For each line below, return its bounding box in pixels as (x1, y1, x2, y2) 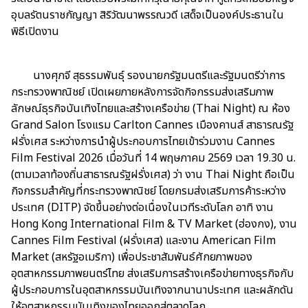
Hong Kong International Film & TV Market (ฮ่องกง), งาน (11, 216, 297, 233)
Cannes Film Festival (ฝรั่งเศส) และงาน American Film (11, 232, 276, 250)
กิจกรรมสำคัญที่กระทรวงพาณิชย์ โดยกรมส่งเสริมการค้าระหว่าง (11, 183, 286, 200)
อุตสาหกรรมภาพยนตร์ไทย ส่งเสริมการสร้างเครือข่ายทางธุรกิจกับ (11, 265, 294, 283)
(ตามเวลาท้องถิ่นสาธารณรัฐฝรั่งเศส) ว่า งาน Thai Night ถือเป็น (11, 166, 295, 184)
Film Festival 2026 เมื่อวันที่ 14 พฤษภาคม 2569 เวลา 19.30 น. (11, 150, 296, 167)
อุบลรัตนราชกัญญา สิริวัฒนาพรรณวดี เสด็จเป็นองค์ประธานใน (11, 7, 284, 24)
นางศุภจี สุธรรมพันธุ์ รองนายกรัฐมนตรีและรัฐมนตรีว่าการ (11, 67, 285, 85)
